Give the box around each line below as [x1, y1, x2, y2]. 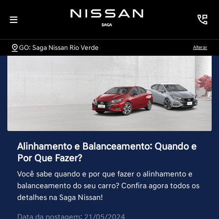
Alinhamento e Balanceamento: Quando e [17, 141, 197, 153]
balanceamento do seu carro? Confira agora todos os [17, 181, 199, 191]
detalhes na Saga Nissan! [17, 193, 103, 203]
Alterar [193, 44, 207, 50]
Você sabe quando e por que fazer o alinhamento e [17, 169, 193, 179]
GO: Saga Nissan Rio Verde [19, 43, 99, 52]
